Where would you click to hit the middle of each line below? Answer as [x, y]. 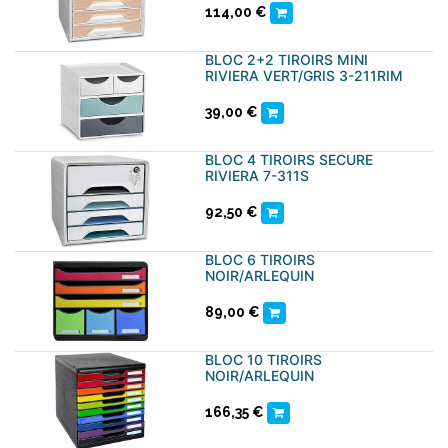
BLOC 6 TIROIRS [260, 259]
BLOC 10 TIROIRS [263, 359]
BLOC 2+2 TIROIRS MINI [286, 59]
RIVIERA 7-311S [257, 175]
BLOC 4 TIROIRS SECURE [289, 159]
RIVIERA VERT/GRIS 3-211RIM [304, 75]
